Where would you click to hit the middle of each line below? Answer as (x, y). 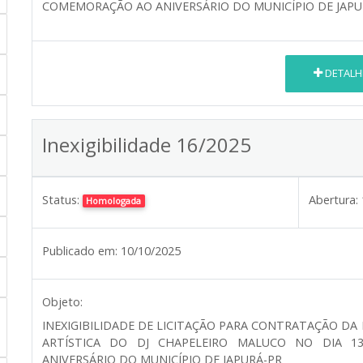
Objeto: (62, 301)
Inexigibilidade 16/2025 (147, 144)
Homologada (114, 200)
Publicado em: (80, 250)
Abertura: (333, 199)
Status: (61, 199)
